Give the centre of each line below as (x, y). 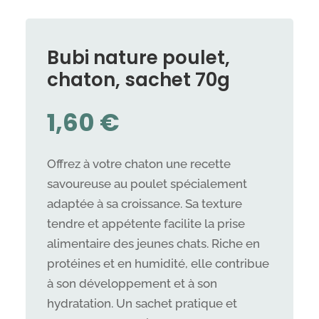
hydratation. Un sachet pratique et (142, 303)
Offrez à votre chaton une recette (138, 163)
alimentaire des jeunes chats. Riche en (153, 243)
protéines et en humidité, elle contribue (158, 263)
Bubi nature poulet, (138, 57)
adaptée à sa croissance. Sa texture (144, 203)
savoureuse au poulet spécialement (147, 183)
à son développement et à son (132, 283)
